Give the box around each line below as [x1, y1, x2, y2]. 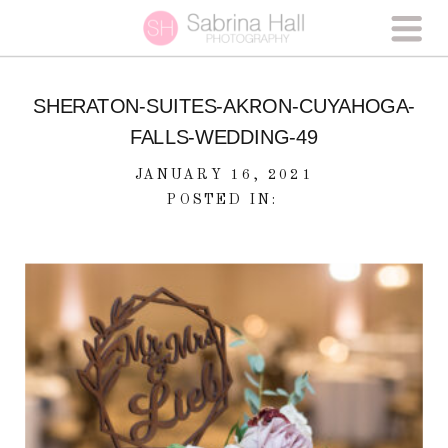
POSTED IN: [167, 193, 280, 208]
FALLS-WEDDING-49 [129, 126, 319, 149]
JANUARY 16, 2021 [135, 167, 313, 182]
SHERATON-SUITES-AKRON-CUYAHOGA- [32, 95, 416, 118]
